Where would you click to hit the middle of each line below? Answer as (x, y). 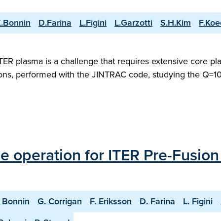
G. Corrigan (60, 201)
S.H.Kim (176, 23)
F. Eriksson (111, 201)
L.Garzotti (133, 23)
